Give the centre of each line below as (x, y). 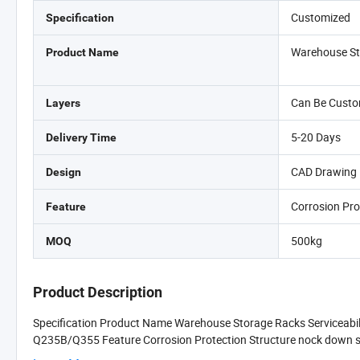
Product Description (98, 292)
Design (63, 172)
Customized (321, 17)
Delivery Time (81, 137)
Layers (63, 103)
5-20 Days (316, 137)
